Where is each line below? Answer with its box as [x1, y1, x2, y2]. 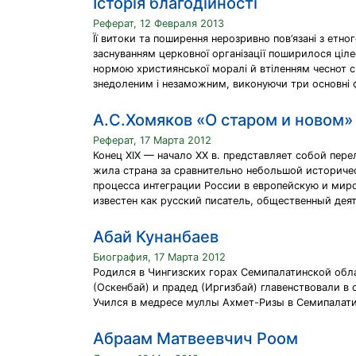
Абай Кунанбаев [93, 227, 219, 246]
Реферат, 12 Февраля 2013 [93, 17, 224, 29]
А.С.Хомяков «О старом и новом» [93, 110, 353, 130]
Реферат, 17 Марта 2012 [93, 134, 211, 146]
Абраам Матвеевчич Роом [93, 329, 298, 348]
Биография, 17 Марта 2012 [93, 251, 226, 263]
